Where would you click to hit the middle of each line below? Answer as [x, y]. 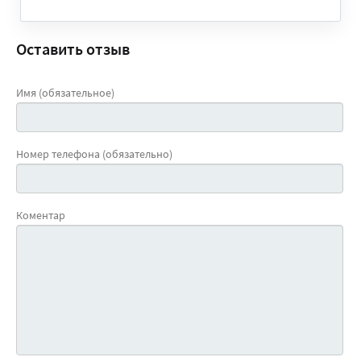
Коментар [41, 216]
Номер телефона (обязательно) [94, 154]
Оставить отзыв [73, 49]
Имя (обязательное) [65, 93]
